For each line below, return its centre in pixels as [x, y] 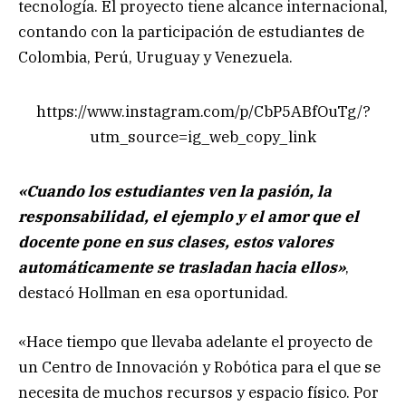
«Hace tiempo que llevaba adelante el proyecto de [195, 342]
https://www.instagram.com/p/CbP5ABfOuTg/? [203, 112]
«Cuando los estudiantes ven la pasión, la [175, 191]
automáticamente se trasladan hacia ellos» [182, 267]
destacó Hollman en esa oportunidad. [153, 292]
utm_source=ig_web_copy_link [203, 137]
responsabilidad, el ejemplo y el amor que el [188, 216]
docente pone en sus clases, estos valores [176, 242]
